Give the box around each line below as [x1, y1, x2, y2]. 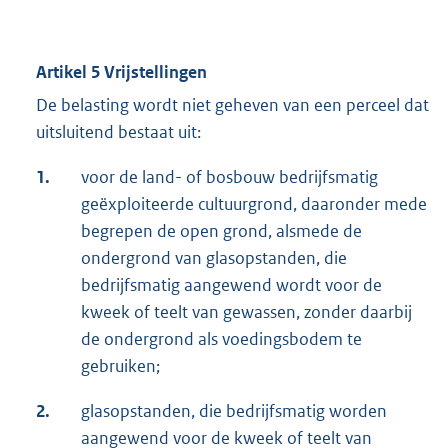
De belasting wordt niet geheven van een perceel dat [36, 94, 429, 117]
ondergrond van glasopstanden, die [81, 247, 347, 270]
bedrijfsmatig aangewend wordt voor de [81, 274, 382, 297]
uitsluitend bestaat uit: [36, 121, 201, 144]
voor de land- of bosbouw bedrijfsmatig [81, 166, 378, 189]
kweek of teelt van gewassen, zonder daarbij [81, 301, 412, 324]
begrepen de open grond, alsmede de [81, 220, 362, 243]
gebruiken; [81, 355, 160, 378]
